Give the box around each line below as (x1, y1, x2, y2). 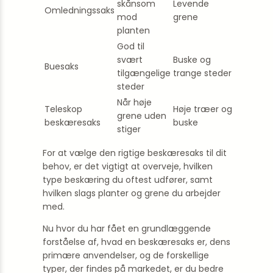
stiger (117, 123, 141, 135)
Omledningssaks (44, 4, 115, 16)
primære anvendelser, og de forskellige (43, 249, 209, 261)
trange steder (173, 67, 232, 79)
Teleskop (44, 103, 82, 115)
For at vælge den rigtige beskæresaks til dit (43, 147, 227, 159)
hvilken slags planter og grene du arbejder (43, 187, 221, 199)
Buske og (173, 54, 211, 66)
